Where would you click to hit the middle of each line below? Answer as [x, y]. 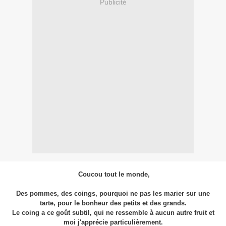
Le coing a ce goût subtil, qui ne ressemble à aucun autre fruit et [113, 213]
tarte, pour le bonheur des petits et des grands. [113, 203]
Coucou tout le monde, [113, 175]
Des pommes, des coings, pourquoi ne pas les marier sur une [113, 194]
